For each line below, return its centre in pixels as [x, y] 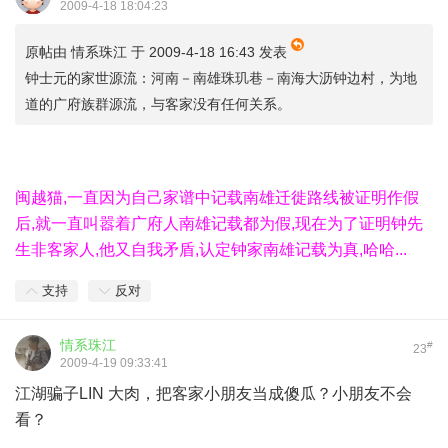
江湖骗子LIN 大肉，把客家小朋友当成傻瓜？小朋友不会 [213, 393]
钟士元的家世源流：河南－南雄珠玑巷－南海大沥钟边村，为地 [221, 78]
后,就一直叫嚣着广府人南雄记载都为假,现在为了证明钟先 [219, 223]
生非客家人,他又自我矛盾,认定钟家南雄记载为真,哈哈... [211, 249]
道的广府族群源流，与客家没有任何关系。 [158, 104]
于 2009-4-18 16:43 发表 [209, 52]
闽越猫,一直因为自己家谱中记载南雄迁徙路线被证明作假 [217, 197]
